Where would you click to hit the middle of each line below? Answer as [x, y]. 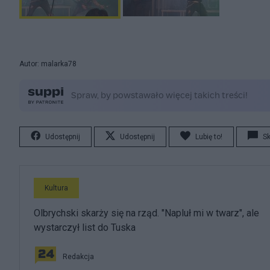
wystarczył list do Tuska [85, 227]
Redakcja [78, 256]
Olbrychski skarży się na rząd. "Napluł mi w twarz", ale [146, 213]
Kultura [56, 188]
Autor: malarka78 [48, 64]
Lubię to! [209, 137]
